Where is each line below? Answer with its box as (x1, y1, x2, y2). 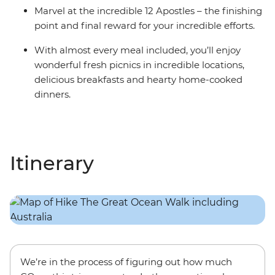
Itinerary (10, 151, 94, 176)
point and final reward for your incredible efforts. (34, 20, 255, 32)
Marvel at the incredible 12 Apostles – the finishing (34, 5, 262, 17)
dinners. (34, 88, 71, 101)
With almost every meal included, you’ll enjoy (34, 44, 241, 56)
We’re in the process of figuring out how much (20, 256, 232, 268)
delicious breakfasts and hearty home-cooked (34, 74, 242, 86)
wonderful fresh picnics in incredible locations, (34, 59, 244, 71)
